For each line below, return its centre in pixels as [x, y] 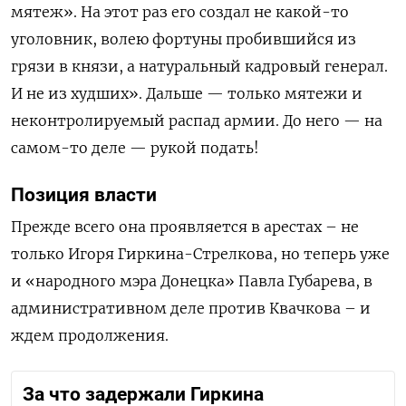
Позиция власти [84, 195]
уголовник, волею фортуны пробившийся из [184, 39]
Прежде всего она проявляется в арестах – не [185, 227]
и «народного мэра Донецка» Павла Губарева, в [192, 281]
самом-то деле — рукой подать [132, 148]
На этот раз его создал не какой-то [215, 12]
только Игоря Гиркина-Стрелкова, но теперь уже [200, 254]
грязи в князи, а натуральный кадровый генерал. [199, 67]
